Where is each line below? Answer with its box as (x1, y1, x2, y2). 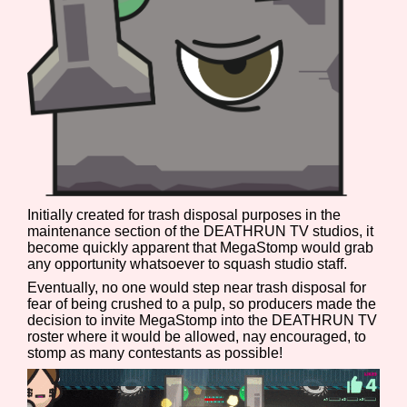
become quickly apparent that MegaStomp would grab (27, 240, 374, 256)
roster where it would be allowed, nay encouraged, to (27, 329, 367, 345)
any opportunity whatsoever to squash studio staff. (27, 256, 348, 273)
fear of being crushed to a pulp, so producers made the (27, 296, 377, 313)
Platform (44, 148, 117, 168)
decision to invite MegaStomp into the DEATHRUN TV (27, 313, 378, 329)
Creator (44, 231, 108, 251)
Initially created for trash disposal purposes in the (27, 207, 342, 223)
